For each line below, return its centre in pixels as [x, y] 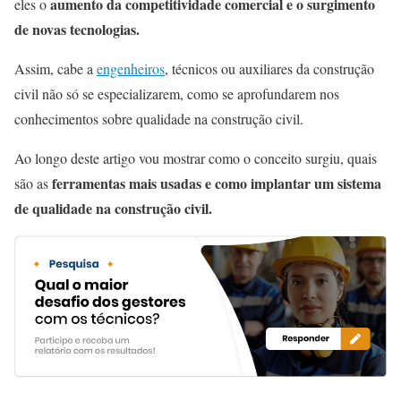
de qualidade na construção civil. [115, 208]
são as [33, 183]
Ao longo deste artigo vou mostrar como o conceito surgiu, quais [196, 158]
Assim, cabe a [55, 68]
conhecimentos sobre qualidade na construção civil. [159, 118]
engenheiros [131, 68]
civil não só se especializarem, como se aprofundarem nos [177, 93]
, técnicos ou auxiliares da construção [269, 68]
